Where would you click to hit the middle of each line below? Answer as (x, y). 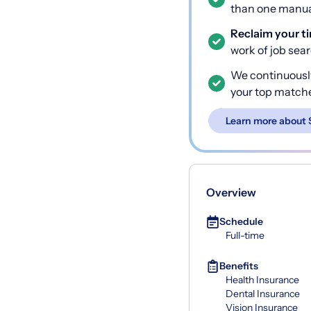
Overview (231, 193)
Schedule (241, 222)
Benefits (239, 266)
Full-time (245, 236)
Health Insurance (262, 280)
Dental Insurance (263, 294)
